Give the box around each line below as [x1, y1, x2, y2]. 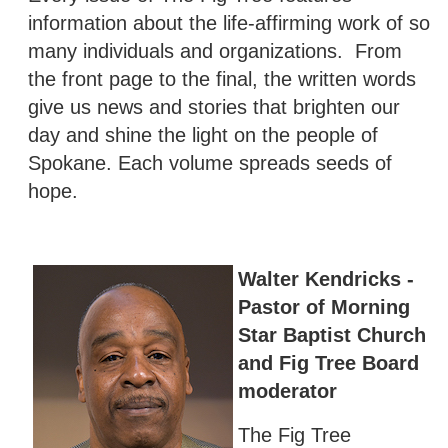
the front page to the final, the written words [28, 67, 416, 90]
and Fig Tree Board [238, 351, 419, 374]
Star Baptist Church [238, 323, 426, 346]
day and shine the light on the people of [28, 123, 378, 146]
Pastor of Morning [238, 295, 410, 318]
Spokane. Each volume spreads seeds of [28, 151, 392, 174]
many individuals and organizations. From [28, 39, 402, 62]
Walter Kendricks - [238, 267, 414, 290]
